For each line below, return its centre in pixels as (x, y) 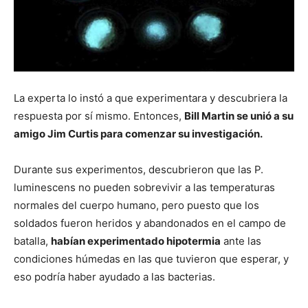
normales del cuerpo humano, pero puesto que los (136, 205)
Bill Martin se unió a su (239, 115)
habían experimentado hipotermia (136, 241)
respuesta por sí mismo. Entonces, (99, 115)
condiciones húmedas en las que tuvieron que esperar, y (151, 258)
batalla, (32, 241)
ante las (241, 241)
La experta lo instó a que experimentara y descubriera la (151, 98)
